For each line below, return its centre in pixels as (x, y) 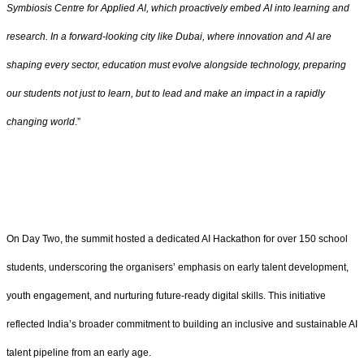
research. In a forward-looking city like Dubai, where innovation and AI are (169, 37)
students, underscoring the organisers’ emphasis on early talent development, (178, 267)
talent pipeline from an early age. (79, 352)
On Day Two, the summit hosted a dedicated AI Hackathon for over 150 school (177, 238)
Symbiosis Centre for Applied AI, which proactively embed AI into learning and (178, 9)
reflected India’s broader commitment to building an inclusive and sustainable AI (182, 324)
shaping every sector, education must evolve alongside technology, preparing (176, 65)
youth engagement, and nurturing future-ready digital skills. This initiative (166, 295)
